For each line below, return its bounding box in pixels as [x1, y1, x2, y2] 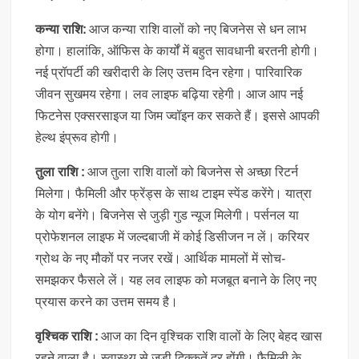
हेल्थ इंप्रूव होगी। [35, 130, 119, 144]
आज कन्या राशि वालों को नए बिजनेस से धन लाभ [89, 22, 307, 36]
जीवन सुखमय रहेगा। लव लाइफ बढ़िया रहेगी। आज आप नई [35, 87, 304, 101]
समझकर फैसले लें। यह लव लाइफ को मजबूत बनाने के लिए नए [35, 272, 317, 287]
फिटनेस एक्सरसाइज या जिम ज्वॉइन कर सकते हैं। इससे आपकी [35, 108, 321, 123]
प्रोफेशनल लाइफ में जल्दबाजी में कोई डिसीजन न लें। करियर [35, 229, 310, 244]
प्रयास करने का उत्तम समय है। [35, 294, 179, 309]
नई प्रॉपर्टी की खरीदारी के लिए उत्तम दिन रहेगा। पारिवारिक [35, 65, 303, 79]
